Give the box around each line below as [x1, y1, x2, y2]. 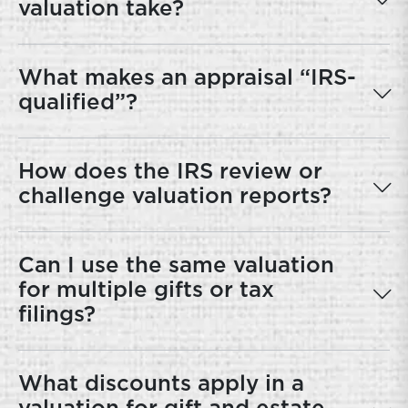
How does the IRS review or [18, 161, 322, 183]
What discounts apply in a [18, 373, 304, 395]
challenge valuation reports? [18, 186, 331, 208]
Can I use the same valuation [18, 255, 334, 277]
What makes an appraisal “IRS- [18, 67, 356, 89]
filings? [18, 304, 96, 326]
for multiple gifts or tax [18, 280, 274, 301]
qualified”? [18, 92, 138, 114]
